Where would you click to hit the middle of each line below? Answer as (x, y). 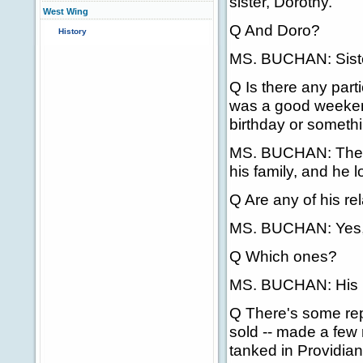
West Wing (66, 11)
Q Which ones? (283, 256)
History (73, 31)
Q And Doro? (275, 30)
